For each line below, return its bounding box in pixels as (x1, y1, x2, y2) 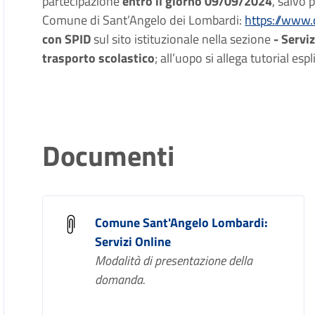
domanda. (95, 270, 146, 289)
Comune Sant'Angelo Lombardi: (95, 213, 269, 232)
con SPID (42, 30, 91, 49)
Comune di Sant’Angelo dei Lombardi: (42, 11, 245, 30)
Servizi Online (95, 232, 172, 251)
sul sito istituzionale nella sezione (91, 30, 271, 49)
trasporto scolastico (42, 49, 155, 67)
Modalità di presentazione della (95, 251, 253, 270)
